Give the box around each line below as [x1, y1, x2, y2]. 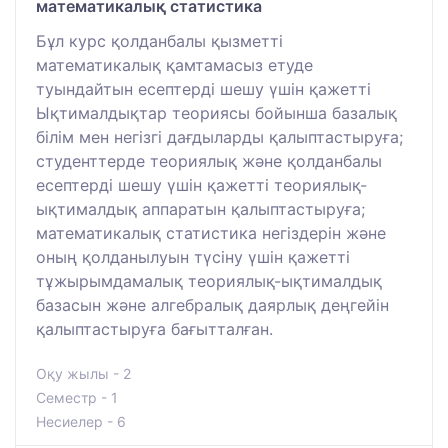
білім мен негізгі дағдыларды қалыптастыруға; [36, 126, 403, 147]
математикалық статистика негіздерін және [36, 222, 386, 243]
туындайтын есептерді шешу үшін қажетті [36, 78, 371, 99]
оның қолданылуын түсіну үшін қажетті [36, 246, 350, 267]
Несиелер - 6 [36, 412, 126, 430]
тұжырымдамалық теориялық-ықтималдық [36, 270, 382, 291]
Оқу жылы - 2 [36, 364, 131, 382]
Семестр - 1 [36, 388, 118, 406]
